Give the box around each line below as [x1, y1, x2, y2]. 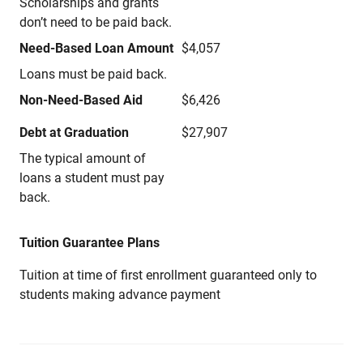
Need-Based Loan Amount [19, 41, 173, 56]
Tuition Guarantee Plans [19, 235, 160, 250]
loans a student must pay [19, 170, 164, 186]
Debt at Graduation [19, 125, 129, 140]
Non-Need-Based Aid [19, 92, 143, 108]
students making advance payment [19, 287, 220, 302]
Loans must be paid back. [19, 66, 167, 82]
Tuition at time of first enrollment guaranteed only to [19, 267, 317, 283]
